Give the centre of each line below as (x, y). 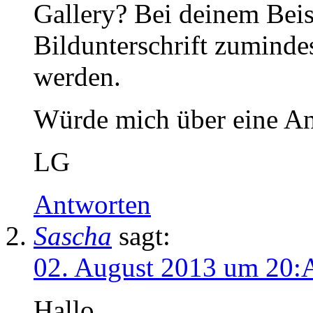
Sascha (73, 235)
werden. (77, 76)
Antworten (92, 204)
